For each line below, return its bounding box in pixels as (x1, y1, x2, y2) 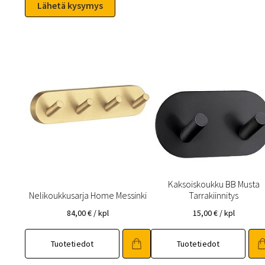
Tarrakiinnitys (189, 189, 239, 202)
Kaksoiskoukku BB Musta (167, 178, 260, 190)
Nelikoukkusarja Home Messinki (28, 189, 147, 202)
